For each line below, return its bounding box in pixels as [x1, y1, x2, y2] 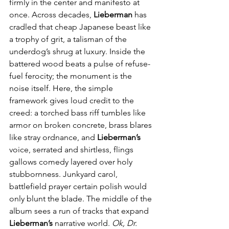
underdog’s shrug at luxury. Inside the [9, 47, 147, 57]
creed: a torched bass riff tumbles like [9, 108, 148, 118]
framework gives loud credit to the [9, 96, 136, 106]
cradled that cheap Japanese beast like [9, 22, 153, 32]
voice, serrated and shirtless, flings [9, 145, 135, 155]
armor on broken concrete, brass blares [9, 120, 154, 130]
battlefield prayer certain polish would [9, 181, 149, 192]
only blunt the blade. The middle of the [9, 194, 154, 204]
